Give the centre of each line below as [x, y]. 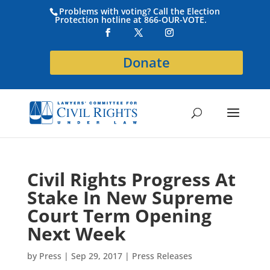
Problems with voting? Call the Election [140, 11]
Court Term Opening [119, 215]
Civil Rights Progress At [131, 179]
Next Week [76, 234]
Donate [147, 62]
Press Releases [162, 256]
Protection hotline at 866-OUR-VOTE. [131, 19]
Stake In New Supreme [130, 197]
